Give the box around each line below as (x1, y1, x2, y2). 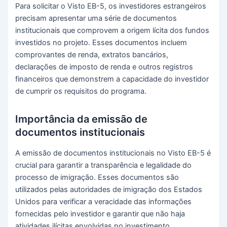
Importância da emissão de (15, 113, 148, 126)
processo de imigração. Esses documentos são (15, 173, 179, 182)
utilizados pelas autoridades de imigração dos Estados (15, 185, 203, 195)
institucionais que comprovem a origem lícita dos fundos (15, 26, 210, 35)
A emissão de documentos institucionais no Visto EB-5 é (15, 148, 211, 158)
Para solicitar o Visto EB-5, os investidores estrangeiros (15, 2, 207, 11)
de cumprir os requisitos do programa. (15, 87, 147, 96)
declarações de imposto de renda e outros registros (15, 62, 194, 72)
